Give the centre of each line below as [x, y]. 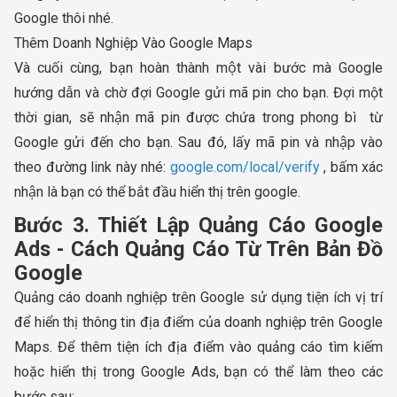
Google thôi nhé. [64, 18]
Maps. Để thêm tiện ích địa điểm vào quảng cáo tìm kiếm [198, 346]
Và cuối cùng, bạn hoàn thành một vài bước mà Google [198, 67]
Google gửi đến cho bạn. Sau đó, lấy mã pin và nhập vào [198, 142]
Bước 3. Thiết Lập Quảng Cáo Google [198, 225]
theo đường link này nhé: [92, 167]
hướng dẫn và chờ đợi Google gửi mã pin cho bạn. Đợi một [198, 92]
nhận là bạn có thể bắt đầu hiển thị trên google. [157, 191]
